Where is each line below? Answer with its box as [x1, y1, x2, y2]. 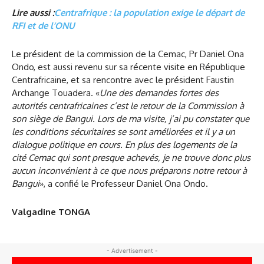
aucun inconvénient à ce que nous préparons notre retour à [12, 164, 247, 176]
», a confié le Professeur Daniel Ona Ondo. [39, 177, 208, 189]
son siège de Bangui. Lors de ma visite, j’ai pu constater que [12, 113, 249, 124]
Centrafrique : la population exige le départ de [54, 6, 245, 18]
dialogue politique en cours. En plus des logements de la [12, 138, 237, 150]
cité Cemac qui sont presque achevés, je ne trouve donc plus [12, 151, 250, 163]
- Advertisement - [106, 246, 158, 254]
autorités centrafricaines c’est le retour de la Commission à [12, 100, 244, 111]
